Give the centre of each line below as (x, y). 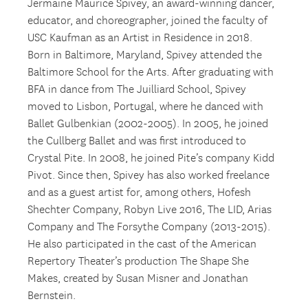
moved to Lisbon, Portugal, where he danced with (146, 107)
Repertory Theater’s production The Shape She (139, 262)
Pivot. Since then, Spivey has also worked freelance (149, 176)
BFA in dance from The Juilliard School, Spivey (137, 90)
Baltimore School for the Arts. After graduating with (151, 73)
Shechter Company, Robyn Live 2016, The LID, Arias (150, 210)
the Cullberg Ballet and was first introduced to (137, 142)
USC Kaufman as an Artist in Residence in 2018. (140, 38)
